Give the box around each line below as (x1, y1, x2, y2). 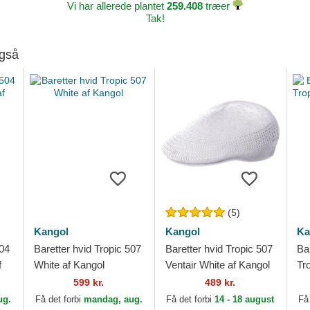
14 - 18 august (215, 294, 275, 304)
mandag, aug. (83, 294, 143, 304)
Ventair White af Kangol (165, 259, 270, 271)
